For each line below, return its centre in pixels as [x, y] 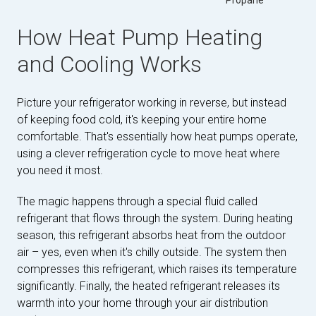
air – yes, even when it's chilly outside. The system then [152, 252]
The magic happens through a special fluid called [137, 201]
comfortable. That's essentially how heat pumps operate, [157, 136]
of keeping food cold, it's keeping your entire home [142, 120]
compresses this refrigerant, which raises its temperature [157, 269]
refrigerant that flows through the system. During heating [155, 218]
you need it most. [60, 170]
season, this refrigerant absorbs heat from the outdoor [151, 235]
